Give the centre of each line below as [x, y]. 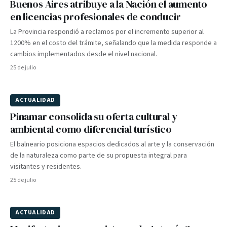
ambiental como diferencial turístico [91, 129]
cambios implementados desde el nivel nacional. [84, 54]
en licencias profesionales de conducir [96, 17]
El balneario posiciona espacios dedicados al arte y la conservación [112, 144]
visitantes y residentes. [46, 167]
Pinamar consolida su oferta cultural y [94, 117]
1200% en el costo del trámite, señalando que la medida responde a [113, 43]
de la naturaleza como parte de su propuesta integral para [99, 156]
